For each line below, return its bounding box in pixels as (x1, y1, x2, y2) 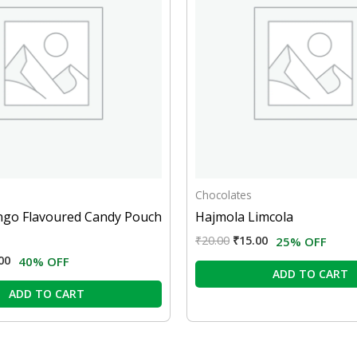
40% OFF (18, 253, 69, 270)
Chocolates (195, 187, 252, 203)
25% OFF (276, 233, 327, 250)
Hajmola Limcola (195, 208, 293, 226)
